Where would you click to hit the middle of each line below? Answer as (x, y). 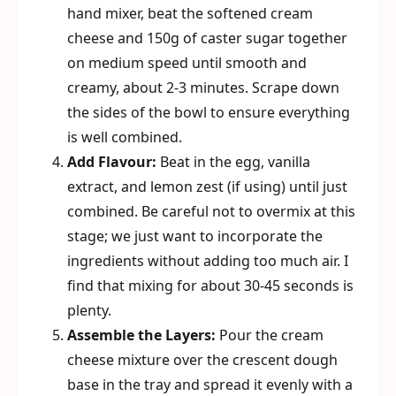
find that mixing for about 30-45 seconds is (210, 286)
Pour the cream (270, 335)
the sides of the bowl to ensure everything (209, 112)
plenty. (89, 310)
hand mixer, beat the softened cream (190, 13)
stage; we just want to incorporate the (195, 236)
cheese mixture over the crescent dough (202, 360)
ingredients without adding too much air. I (208, 261)
